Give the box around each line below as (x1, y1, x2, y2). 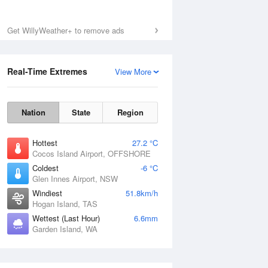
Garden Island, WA (32, 223, 98, 234)
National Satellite (157, 254, 218, 265)
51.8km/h (126, 187, 158, 199)
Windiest (32, 187, 62, 199)
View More (115, 66, 151, 77)
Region (117, 106, 144, 118)
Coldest (32, 162, 59, 173)
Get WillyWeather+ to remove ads (7, 25, 124, 36)
